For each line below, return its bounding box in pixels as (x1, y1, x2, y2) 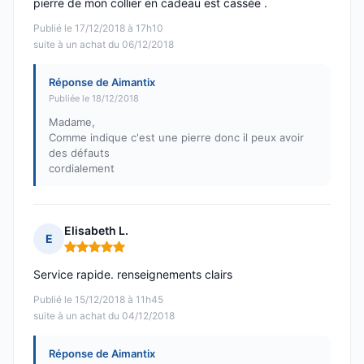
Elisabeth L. (64, 223, 128, 238)
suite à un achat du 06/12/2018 (33, 38, 174, 51)
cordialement (49, 162, 115, 175)
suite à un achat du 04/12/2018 (33, 310, 175, 323)
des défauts (49, 146, 110, 160)
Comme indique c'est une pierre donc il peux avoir (49, 131, 304, 145)
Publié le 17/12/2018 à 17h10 (33, 22, 163, 35)
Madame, (49, 115, 95, 129)
